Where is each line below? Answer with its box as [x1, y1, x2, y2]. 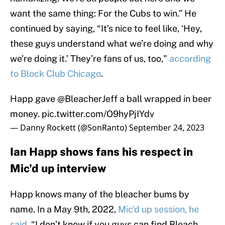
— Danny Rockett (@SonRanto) [10, 122, 129, 134]
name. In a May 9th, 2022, [10, 204, 118, 215]
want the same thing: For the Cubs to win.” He [10, 8, 196, 19]
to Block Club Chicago [10, 68, 101, 79]
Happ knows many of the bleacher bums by [10, 189, 189, 200]
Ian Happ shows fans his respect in [10, 145, 193, 159]
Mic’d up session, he [118, 204, 199, 215]
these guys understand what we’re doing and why [10, 38, 213, 49]
